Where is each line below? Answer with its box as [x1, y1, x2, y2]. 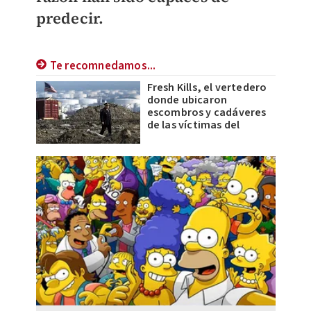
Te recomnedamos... [49, 58, 156, 75]
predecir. [35, 8, 104, 28]
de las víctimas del [146, 117, 240, 133]
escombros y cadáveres [146, 105, 267, 121]
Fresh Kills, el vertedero [146, 80, 267, 96]
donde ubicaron [146, 92, 228, 108]
